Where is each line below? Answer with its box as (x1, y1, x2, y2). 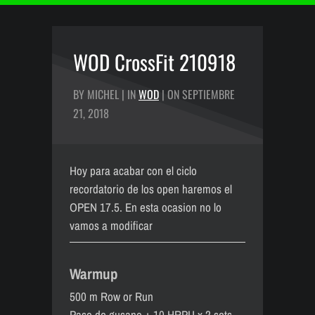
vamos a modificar (70, 217, 153, 233)
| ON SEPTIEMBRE (159, 86, 235, 103)
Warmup (70, 264, 118, 284)
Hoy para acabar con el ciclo (70, 162, 197, 179)
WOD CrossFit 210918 (73, 46, 236, 77)
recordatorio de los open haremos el (70, 181, 232, 197)
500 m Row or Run (70, 288, 153, 304)
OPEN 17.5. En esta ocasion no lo (70, 199, 221, 215)
